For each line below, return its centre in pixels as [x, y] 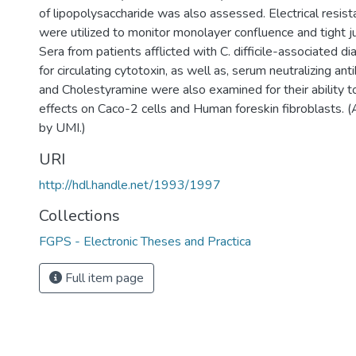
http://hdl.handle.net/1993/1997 [130, 185]
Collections [79, 216]
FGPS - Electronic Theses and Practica [145, 242]
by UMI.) [62, 128]
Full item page [103, 278]
